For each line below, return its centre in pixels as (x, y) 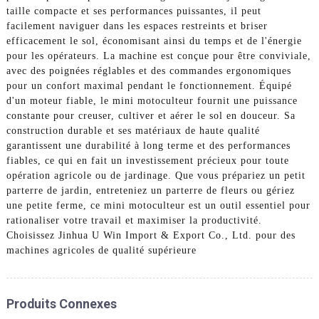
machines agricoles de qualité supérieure (101, 250)
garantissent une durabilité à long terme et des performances (148, 145)
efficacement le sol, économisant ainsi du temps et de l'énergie (154, 41)
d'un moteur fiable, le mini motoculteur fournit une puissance (152, 100)
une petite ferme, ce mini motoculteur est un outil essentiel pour (158, 205)
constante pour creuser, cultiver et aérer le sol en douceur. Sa (151, 115)
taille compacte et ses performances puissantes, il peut (134, 11)
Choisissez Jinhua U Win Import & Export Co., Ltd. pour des (151, 235)
